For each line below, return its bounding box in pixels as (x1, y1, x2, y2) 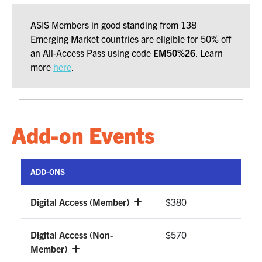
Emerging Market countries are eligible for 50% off (30, 33, 231, 45)
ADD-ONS (30, 167, 65, 177)
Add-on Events (12, 120, 154, 149)
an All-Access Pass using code (30, 47, 153, 59)
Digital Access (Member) (30, 196, 132, 208)
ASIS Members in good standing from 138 (30, 19, 196, 31)
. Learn (195, 47, 223, 59)
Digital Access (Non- (30, 229, 113, 241)
